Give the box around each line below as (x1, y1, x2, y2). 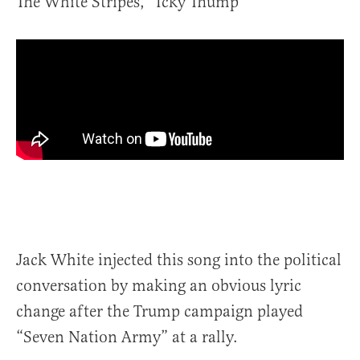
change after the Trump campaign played (16, 301, 303, 322)
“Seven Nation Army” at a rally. (16, 327, 238, 348)
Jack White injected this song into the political (16, 250, 342, 271)
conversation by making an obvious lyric (16, 276, 301, 297)
